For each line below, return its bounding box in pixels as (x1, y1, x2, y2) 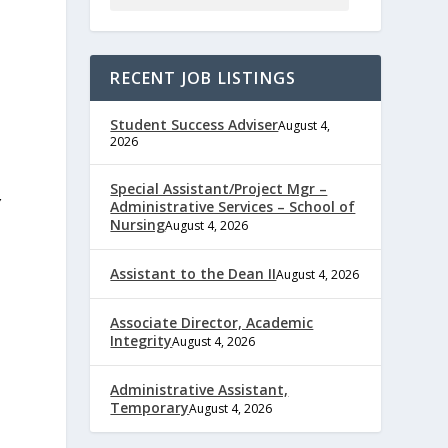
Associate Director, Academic (110, 312, 314, 332)
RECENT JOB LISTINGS (110, 66, 297, 89)
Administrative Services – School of (110, 196, 356, 216)
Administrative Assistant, (110, 379, 289, 399)
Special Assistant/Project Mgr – (110, 178, 328, 198)
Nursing (110, 214, 166, 234)
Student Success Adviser (110, 114, 279, 134)
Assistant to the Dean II (110, 263, 277, 283)
